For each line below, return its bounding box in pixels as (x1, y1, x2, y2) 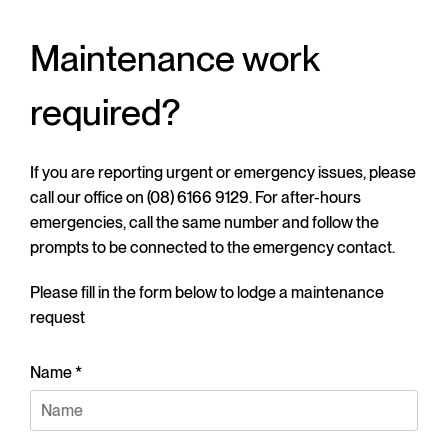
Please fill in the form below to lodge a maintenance (30, 283, 384, 302)
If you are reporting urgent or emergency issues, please (30, 163, 416, 182)
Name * (30, 363, 82, 382)
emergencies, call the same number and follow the (30, 213, 379, 232)
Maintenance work (30, 37, 319, 80)
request (30, 308, 85, 327)
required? (30, 91, 180, 134)
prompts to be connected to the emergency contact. (30, 238, 395, 257)
